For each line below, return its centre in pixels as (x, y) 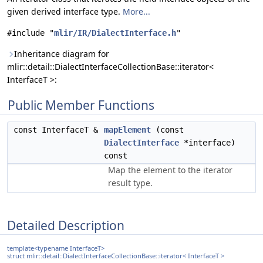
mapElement (127, 130)
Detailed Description (66, 225)
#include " (31, 33)
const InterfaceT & (58, 130)
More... (136, 11)
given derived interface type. (65, 11)
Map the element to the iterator (170, 170)
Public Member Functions (81, 105)
